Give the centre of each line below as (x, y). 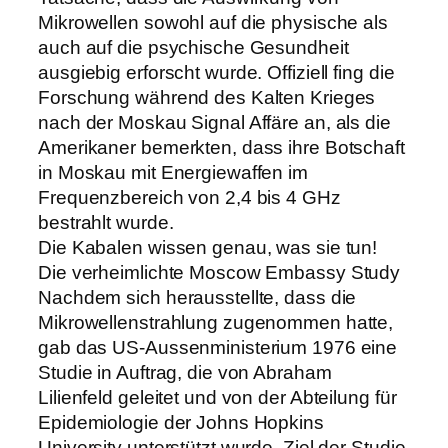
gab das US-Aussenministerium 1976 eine (218, 347)
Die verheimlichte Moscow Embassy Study (219, 272)
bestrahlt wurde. (106, 222)
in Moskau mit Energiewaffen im (173, 172)
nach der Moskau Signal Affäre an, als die (214, 122)
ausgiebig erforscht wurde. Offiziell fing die (216, 72)
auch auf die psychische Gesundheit (193, 47)
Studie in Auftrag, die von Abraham (185, 372)
